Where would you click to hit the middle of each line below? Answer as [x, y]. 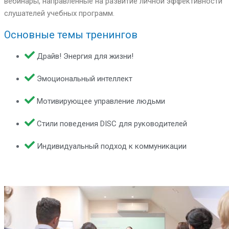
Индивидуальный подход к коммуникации [112, 146]
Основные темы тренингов [71, 35]
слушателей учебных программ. [59, 14]
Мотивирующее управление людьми [101, 101]
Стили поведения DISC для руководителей [112, 123]
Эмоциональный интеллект [85, 78]
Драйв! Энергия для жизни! [85, 56]
